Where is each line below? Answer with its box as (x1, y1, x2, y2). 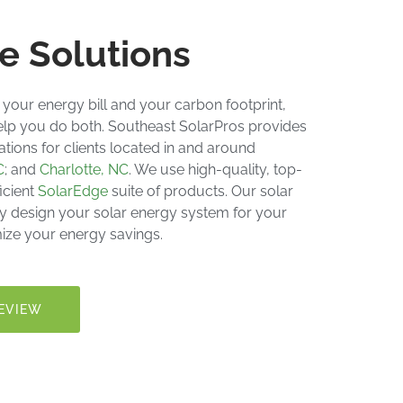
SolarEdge (38, 183, 108, 201)
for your (229, 204, 287, 222)
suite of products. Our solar (108, 183, 293, 201)
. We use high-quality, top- (129, 161, 302, 179)
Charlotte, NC (40, 161, 129, 179)
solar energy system (94, 204, 229, 222)
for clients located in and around (38, 139, 255, 157)
